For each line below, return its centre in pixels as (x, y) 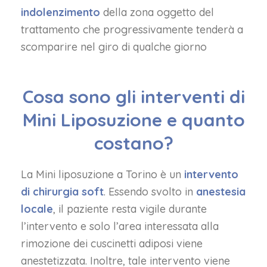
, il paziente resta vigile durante (130, 209)
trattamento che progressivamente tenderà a (132, 30)
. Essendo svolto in (148, 192)
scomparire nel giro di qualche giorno (114, 47)
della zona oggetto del (157, 12)
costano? (133, 143)
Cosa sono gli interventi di (133, 97)
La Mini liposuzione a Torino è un (103, 174)
